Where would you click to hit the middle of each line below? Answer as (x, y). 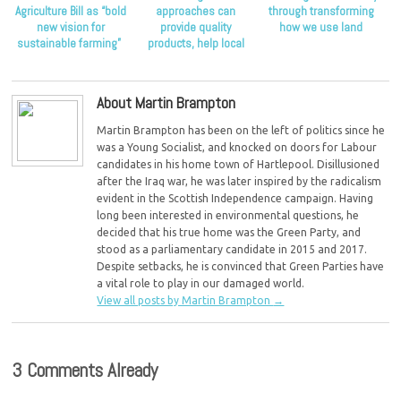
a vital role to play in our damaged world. (201, 284)
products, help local (196, 44)
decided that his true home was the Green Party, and (229, 233)
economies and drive (196, 60)
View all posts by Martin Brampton (185, 301)
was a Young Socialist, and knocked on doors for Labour (237, 148)
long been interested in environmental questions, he (228, 216)
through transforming (321, 12)
